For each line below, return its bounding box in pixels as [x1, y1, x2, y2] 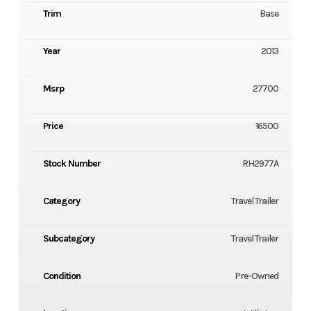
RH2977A [242, 158, 279, 170]
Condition [42, 270, 81, 283]
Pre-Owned [235, 270, 279, 283]
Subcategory [42, 233, 94, 245]
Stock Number [42, 158, 101, 170]
